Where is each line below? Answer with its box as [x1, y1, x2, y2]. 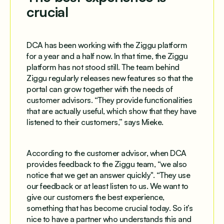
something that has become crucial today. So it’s [26, 202, 192, 213]
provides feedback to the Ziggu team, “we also [26, 158, 187, 169]
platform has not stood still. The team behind [26, 61, 179, 72]
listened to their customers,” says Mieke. [26, 116, 163, 127]
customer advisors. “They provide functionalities [26, 94, 192, 105]
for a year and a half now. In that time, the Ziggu [26, 50, 187, 61]
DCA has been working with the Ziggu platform [26, 39, 187, 50]
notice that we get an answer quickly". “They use [26, 169, 190, 180]
